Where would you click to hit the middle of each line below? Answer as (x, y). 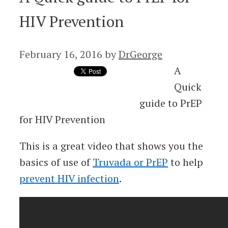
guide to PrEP (171, 103)
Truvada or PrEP (130, 162)
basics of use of (56, 162)
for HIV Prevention (62, 119)
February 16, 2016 (61, 54)
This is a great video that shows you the (111, 146)
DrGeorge (140, 54)
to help (186, 162)
